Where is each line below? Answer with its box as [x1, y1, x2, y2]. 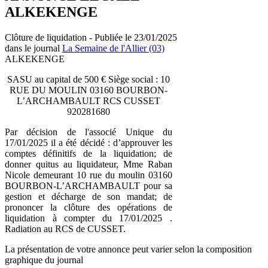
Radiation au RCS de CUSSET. [5, 223, 126, 234]
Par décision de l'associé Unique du [5, 126, 172, 137]
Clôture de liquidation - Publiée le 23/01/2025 [5, 32, 177, 42]
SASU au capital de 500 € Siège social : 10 [7, 74, 170, 84]
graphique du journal [5, 254, 83, 265]
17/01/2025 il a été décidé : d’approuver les [5, 137, 172, 148]
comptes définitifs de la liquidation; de [5, 148, 172, 159]
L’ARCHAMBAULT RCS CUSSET [17, 95, 160, 106]
